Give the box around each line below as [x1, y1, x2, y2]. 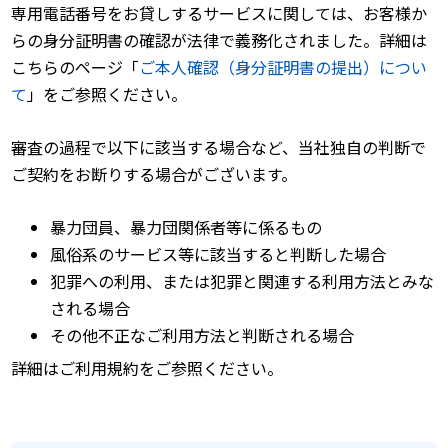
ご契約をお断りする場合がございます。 [11, 162, 298, 187]
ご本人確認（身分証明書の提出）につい [139, 55, 428, 80]
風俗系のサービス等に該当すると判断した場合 [49, 241, 386, 266]
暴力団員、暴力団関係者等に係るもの [49, 214, 322, 239]
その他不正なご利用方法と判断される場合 [49, 322, 354, 347]
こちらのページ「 [11, 55, 140, 80]
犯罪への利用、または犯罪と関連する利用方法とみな [49, 268, 434, 293]
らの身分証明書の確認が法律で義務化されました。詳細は [11, 28, 428, 53]
